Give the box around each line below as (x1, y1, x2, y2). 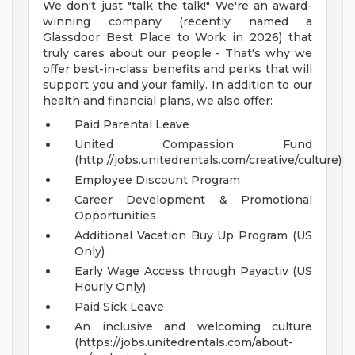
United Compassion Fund (74, 137, 312, 152)
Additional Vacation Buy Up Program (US (74, 228, 312, 243)
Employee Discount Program (74, 173, 240, 188)
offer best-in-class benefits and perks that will (43, 62, 312, 77)
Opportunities (74, 208, 156, 223)
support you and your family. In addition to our (43, 78, 312, 93)
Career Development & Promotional (74, 193, 312, 208)
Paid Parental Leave (74, 117, 189, 132)
